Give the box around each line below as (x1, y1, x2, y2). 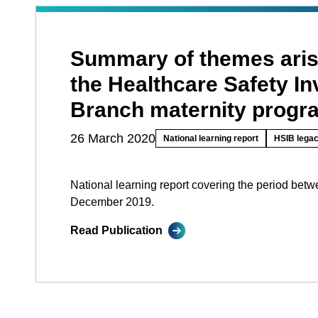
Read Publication (70, 224, 163, 236)
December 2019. (70, 196, 154, 208)
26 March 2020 (70, 131, 155, 146)
